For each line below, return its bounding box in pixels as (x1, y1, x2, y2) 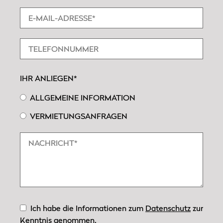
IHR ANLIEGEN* (20, 73, 77, 84)
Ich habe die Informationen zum (26, 203, 145, 213)
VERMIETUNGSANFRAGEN (30, 111, 127, 121)
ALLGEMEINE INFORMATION (30, 93, 135, 103)
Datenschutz (145, 203, 191, 213)
